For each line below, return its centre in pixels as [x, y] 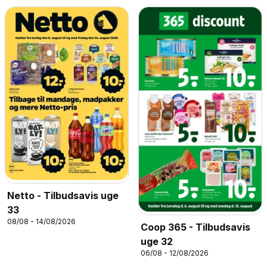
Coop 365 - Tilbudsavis [195, 227]
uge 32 [157, 242]
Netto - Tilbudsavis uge [63, 196]
